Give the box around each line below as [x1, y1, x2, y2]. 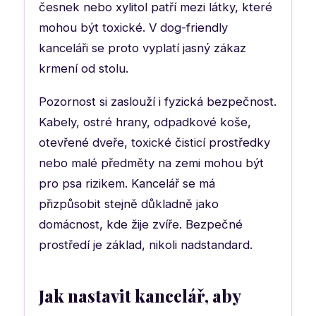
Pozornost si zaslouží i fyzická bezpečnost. [39, 94, 276, 109]
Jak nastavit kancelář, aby [39, 284, 241, 307]
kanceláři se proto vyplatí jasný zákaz [39, 40, 246, 55]
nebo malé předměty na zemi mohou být [39, 155, 264, 170]
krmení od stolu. [39, 61, 128, 75]
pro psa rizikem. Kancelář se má [39, 176, 215, 190]
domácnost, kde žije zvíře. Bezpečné [39, 217, 243, 231]
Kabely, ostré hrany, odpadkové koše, [39, 114, 251, 129]
